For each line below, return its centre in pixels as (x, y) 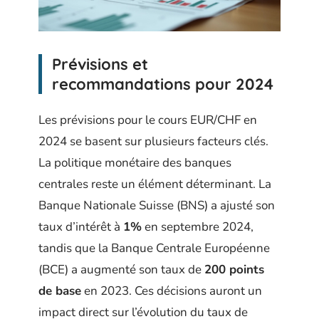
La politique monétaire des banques (135, 163)
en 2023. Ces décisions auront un (172, 291)
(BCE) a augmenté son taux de (121, 270)
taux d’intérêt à (81, 227)
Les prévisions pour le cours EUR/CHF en (148, 120)
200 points (234, 270)
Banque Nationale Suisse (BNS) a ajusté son (157, 206)
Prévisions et (100, 64)
